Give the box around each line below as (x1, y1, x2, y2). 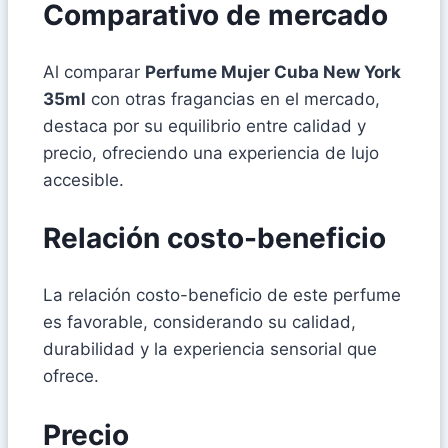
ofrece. (43, 366, 99, 387)
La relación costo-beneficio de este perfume (43, 285, 401, 306)
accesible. (43, 170, 124, 191)
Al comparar (43, 62, 145, 83)
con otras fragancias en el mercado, (86, 89, 380, 110)
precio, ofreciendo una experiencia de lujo (43, 143, 379, 164)
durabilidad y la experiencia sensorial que (43, 339, 377, 360)
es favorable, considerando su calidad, (43, 312, 356, 333)
